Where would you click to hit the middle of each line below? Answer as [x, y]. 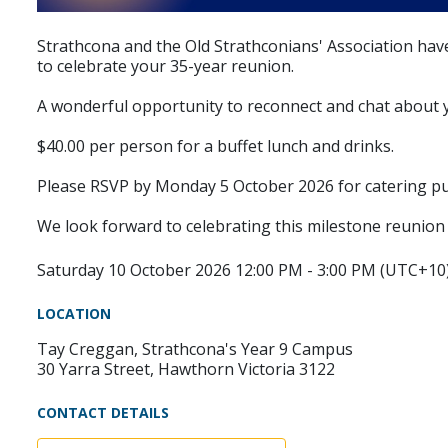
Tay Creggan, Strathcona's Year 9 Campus [195, 349]
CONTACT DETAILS [103, 413]
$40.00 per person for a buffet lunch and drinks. [215, 146]
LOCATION [74, 314]
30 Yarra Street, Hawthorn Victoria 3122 [186, 369]
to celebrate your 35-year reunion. [165, 66]
